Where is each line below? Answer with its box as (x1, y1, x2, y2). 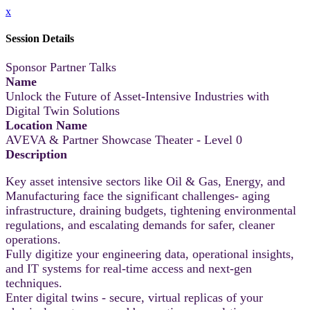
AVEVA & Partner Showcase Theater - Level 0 (6, 132, 242, 147)
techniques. (6, 275, 62, 290)
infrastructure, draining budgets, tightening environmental (6, 203, 296, 217)
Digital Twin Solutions (6, 103, 120, 118)
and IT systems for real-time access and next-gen (6, 261, 252, 275)
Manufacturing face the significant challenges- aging (6, 188, 270, 203)
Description (6, 147, 67, 161)
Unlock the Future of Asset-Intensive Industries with (6, 89, 269, 103)
